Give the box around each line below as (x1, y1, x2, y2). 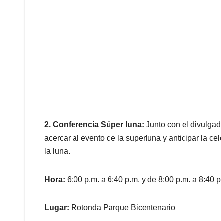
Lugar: (44, 203, 71, 212)
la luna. (44, 147, 70, 156)
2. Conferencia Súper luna (44, 120, 142, 129)
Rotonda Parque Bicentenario (71, 203, 175, 212)
